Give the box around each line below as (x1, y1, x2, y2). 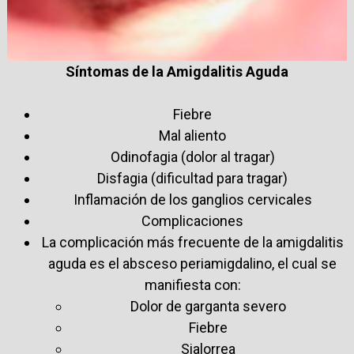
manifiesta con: (144, 277, 241, 294)
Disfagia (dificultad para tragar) (97, 170, 288, 187)
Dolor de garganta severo (130, 298, 287, 315)
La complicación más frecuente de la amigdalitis (41, 234, 344, 251)
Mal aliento (159, 127, 227, 145)
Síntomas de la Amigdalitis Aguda (65, 63, 288, 81)
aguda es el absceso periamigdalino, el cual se (48, 255, 337, 273)
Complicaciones (141, 213, 244, 230)
